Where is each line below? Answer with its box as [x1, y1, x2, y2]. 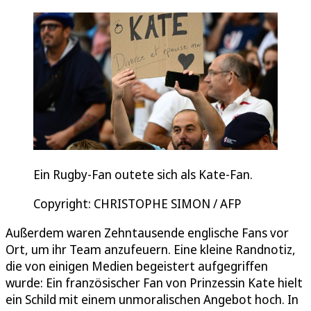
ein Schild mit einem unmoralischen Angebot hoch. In [6, 290, 299, 308]
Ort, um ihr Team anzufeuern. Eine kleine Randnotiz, [6, 240, 296, 258]
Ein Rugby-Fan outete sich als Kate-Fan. [33, 165, 253, 183]
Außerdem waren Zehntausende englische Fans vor [6, 224, 289, 241]
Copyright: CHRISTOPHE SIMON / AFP [33, 194, 242, 212]
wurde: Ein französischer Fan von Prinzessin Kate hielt [6, 274, 303, 291]
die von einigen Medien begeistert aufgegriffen [6, 257, 268, 274]
